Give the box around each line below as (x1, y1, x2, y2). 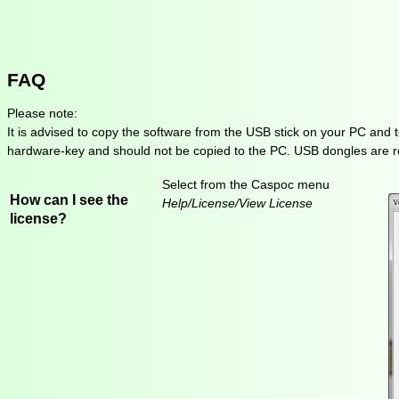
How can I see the (10, 191, 128, 208)
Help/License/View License (162, 196, 313, 211)
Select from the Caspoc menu (162, 177, 330, 192)
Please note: (7, 106, 77, 121)
